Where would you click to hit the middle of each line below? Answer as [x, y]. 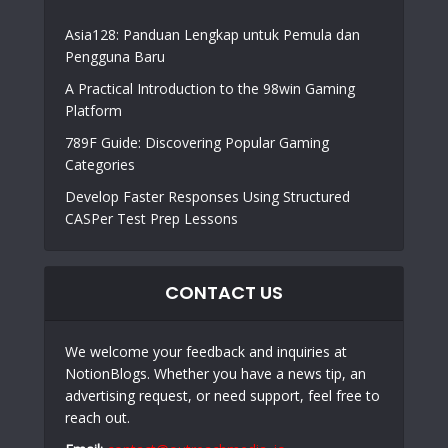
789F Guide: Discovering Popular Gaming [197, 143]
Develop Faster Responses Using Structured [207, 197]
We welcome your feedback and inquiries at [206, 352]
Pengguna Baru [115, 57]
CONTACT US [224, 293]
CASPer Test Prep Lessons [151, 219]
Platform [93, 111]
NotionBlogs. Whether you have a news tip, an [215, 374]
